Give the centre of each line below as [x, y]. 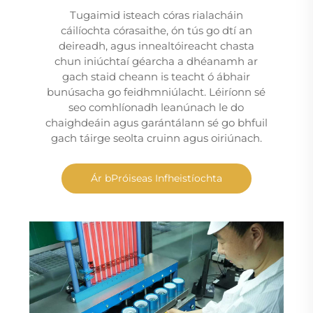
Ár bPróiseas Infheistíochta [156, 178]
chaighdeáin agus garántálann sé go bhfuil [156, 122]
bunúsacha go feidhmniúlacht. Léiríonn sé [156, 92]
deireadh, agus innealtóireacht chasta [156, 45]
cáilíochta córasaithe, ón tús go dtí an [156, 30]
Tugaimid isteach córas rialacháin [156, 15]
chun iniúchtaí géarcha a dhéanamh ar [156, 61]
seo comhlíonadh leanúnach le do [156, 107]
